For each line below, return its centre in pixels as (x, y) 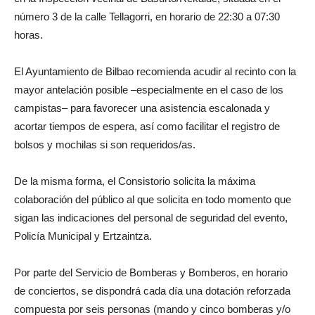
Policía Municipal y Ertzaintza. (83, 236)
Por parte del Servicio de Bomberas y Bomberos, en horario (151, 272)
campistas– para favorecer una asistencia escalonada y (142, 108)
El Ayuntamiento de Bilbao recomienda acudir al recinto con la (155, 71)
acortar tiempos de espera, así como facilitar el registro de (147, 126)
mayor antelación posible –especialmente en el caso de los (149, 89)
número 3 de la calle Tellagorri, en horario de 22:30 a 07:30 (147, 16)
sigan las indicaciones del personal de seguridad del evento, (151, 217)
